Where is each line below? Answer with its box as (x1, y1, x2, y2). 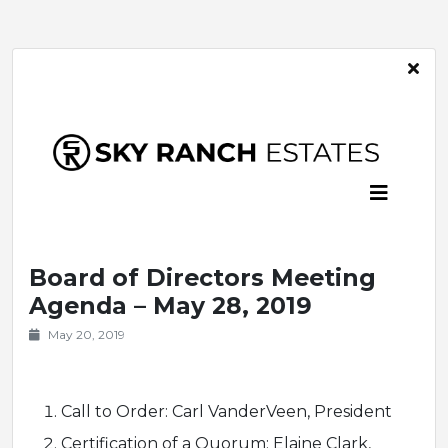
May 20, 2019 (48, 327, 125, 343)
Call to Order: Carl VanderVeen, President (61, 402, 392, 422)
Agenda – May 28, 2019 (29, 291, 312, 321)
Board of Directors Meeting (29, 263, 376, 293)
